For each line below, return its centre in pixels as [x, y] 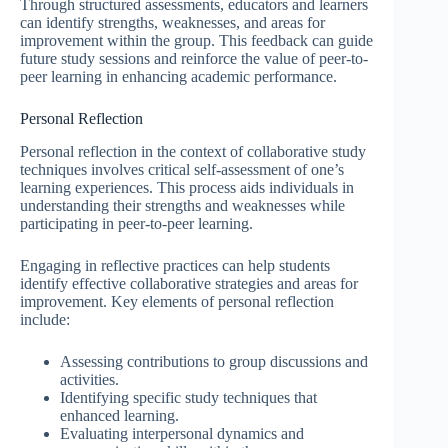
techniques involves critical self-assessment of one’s [182, 170]
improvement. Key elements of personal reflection [177, 302]
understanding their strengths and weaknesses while [182, 206]
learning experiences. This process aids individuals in [187, 188]
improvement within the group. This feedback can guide [196, 41]
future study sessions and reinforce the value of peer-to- [194, 59]
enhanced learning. [119, 416]
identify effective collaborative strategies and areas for [189, 284]
